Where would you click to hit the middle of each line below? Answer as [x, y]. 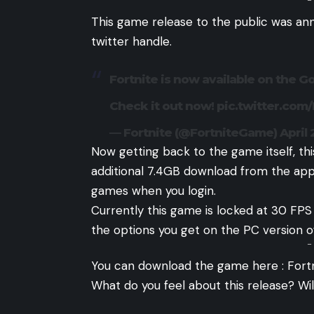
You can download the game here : [189, 265]
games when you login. [153, 190]
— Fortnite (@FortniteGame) [194, 132]
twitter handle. [131, 42]
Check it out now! [163, 105]
